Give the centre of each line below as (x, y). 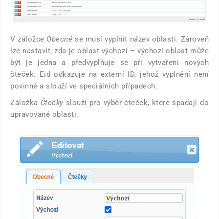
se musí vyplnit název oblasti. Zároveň (141, 39)
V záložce (29, 39)
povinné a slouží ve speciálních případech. (84, 86)
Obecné (60, 39)
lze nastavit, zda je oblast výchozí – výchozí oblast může (109, 51)
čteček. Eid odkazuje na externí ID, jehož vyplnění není (109, 74)
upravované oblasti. (44, 114)
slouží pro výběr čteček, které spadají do (136, 102)
